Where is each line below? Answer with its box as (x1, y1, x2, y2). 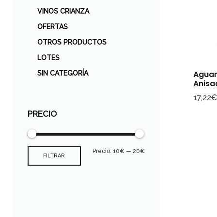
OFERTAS (37, 23, 68, 31)
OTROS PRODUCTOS (37, 38, 107, 46)
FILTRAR (43, 153, 65, 159)
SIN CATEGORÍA (37, 69, 88, 77)
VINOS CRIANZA (37, 7, 89, 15)
